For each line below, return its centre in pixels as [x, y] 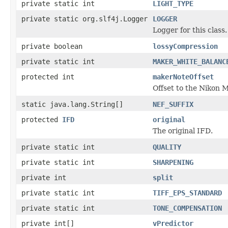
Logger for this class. [190, 30]
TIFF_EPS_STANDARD [187, 193]
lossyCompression [185, 46]
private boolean [52, 46]
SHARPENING [173, 162]
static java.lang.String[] [72, 104]
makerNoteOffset [183, 77]
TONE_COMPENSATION [187, 208]
